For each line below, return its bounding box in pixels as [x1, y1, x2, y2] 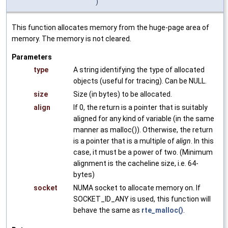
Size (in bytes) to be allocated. [73, 90, 172, 98]
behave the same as [73, 206, 141, 214]
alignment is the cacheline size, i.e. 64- [73, 159, 198, 167]
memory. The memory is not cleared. [12, 34, 131, 43]
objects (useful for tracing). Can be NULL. [73, 76, 207, 85]
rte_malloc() [141, 206, 183, 214]
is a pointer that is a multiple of [73, 136, 176, 145]
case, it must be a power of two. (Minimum [73, 148, 213, 156]
